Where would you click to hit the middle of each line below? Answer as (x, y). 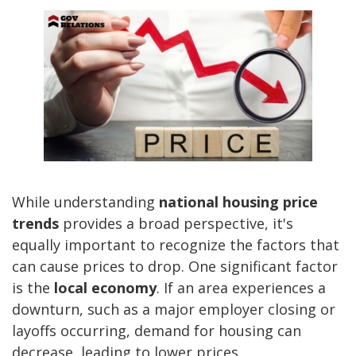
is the (33, 288)
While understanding (85, 202)
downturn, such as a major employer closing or (174, 310)
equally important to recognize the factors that (176, 245)
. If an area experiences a (241, 288)
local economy (105, 288)
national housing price (238, 202)
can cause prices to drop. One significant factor (175, 267)
